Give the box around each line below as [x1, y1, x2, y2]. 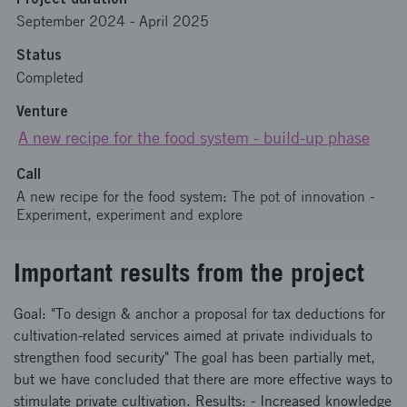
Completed [16, 69, 84, 86]
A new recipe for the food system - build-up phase [18, 128, 370, 147]
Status [16, 45, 62, 64]
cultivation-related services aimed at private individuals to [14, 327, 372, 344]
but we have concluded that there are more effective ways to [14, 371, 392, 388]
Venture [16, 102, 68, 120]
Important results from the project [14, 257, 364, 287]
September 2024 [16, 13, 125, 30]
